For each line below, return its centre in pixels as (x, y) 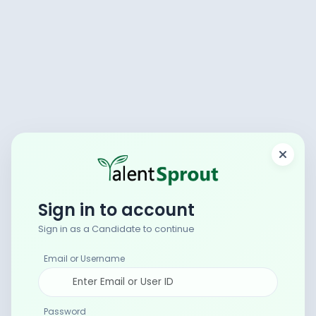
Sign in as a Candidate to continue (116, 229)
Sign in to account (116, 210)
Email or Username (84, 258)
